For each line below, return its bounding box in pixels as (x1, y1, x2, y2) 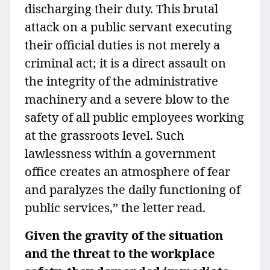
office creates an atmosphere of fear (25, 163, 230, 180)
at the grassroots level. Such (25, 127, 184, 144)
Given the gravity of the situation (25, 227, 223, 244)
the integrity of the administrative (25, 73, 218, 90)
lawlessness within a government (25, 145, 216, 162)
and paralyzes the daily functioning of (25, 181, 240, 198)
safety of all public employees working (25, 109, 244, 126)
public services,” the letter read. (25, 199, 206, 216)
